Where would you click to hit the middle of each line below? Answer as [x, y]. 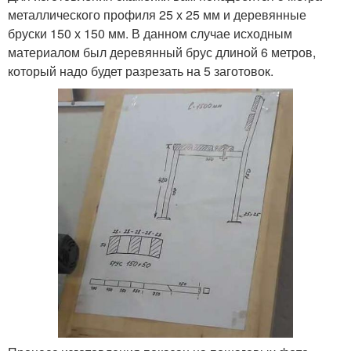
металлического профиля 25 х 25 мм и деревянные [157, 14]
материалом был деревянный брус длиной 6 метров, [162, 52]
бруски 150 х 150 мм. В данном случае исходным [150, 33]
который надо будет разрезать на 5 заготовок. [141, 71]
